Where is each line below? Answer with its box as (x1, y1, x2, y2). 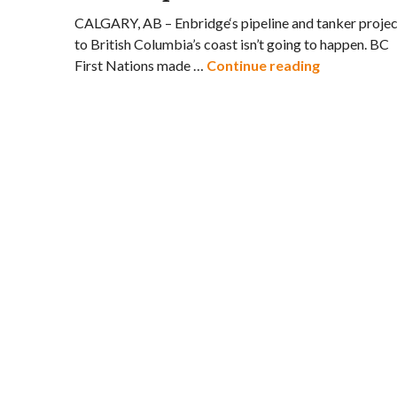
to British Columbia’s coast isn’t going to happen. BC (74, 35, 389, 52)
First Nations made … (74, 57, 206, 74)
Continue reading (206, 57, 320, 74)
